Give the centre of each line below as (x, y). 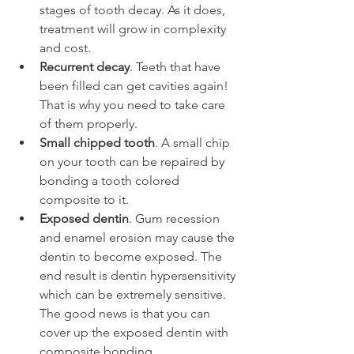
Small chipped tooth (97, 143)
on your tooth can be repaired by (134, 162)
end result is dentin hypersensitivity (139, 275)
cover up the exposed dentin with (136, 332)
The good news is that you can (126, 313)
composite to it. (84, 200)
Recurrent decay (85, 67)
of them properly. (88, 124)
